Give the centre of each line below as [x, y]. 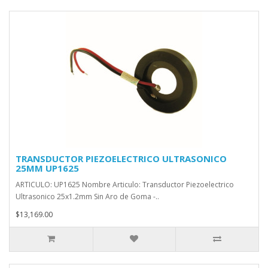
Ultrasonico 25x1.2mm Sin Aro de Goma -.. [87, 197]
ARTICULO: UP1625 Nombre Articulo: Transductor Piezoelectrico [125, 185]
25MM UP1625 [47, 168]
